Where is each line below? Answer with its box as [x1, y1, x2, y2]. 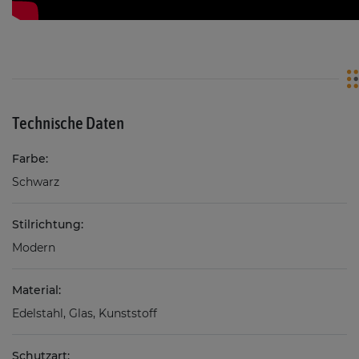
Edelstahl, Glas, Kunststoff [12, 305, 157, 321]
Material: [12, 282, 61, 297]
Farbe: [12, 151, 48, 166]
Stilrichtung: [12, 216, 83, 232]
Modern [12, 240, 55, 255]
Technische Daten [12, 112, 124, 132]
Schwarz [12, 174, 59, 189]
